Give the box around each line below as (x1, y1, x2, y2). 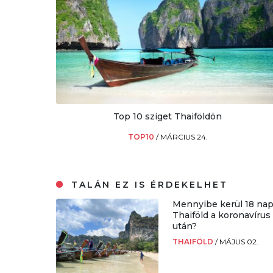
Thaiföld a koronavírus (172, 209, 271, 221)
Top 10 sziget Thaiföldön (113, 110, 222, 122)
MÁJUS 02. (219, 236, 259, 246)
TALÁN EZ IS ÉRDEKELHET (67, 179, 229, 190)
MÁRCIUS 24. (160, 132, 208, 141)
